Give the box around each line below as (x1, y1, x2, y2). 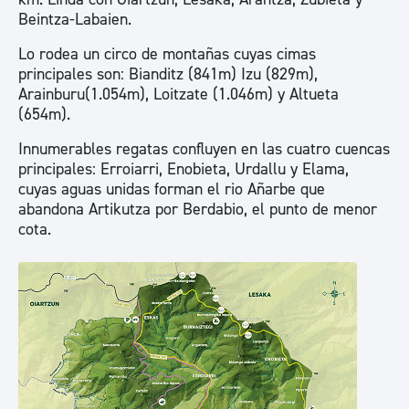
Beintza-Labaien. (18, 9, 131, 30)
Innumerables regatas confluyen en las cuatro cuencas (18, 139, 390, 160)
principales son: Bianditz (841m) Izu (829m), (18, 64, 318, 85)
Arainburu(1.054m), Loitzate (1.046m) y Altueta (18, 84, 339, 105)
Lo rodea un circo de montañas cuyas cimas (18, 44, 316, 65)
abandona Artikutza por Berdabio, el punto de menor (18, 199, 377, 220)
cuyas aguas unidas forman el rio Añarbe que (18, 179, 325, 200)
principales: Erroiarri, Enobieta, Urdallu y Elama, (18, 159, 349, 180)
